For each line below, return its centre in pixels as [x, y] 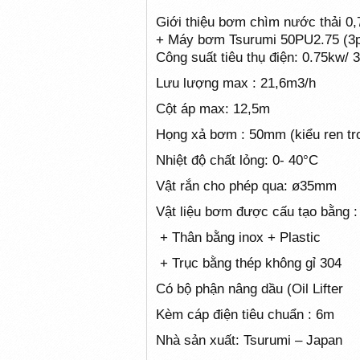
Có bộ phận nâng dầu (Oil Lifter [249, 288]
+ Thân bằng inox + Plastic [240, 237]
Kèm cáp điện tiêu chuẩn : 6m [245, 314]
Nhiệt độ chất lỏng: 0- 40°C [237, 160]
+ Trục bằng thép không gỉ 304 [250, 262]
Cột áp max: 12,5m [213, 108]
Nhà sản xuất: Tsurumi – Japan [249, 340]
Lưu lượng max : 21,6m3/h [235, 82]
